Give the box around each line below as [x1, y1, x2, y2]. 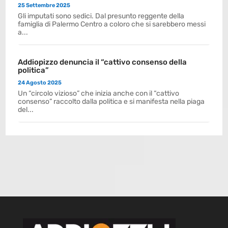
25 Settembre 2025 [18, 2, 71, 9]
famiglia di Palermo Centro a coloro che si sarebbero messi [18, 19, 206, 28]
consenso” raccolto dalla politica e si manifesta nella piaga [18, 97, 205, 106]
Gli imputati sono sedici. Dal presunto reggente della [18, 11, 185, 20]
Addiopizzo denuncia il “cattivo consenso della [18, 57, 187, 67]
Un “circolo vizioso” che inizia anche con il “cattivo [18, 89, 180, 98]
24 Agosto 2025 [18, 79, 62, 86]
